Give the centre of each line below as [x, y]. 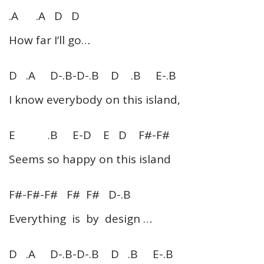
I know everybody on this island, [95, 99]
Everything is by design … [80, 218]
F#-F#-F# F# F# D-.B [70, 194]
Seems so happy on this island [90, 159]
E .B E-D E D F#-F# [89, 135]
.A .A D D [44, 16]
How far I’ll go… [49, 40]
